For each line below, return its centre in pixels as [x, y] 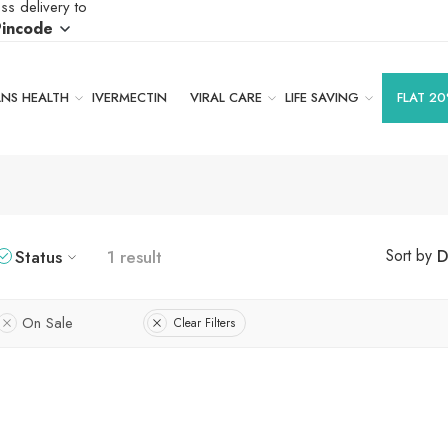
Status [38, 256]
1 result [134, 256]
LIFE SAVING [321, 98]
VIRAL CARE [225, 98]
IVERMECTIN [129, 98]
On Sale [47, 322]
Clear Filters [204, 322]
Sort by [408, 256]
